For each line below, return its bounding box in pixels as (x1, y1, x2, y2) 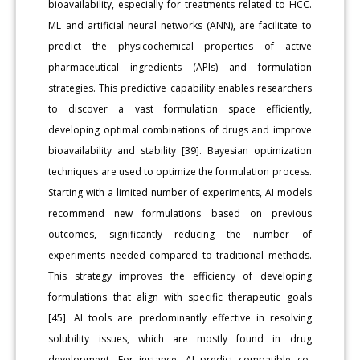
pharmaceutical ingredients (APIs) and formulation (48, 60, 312, 75)
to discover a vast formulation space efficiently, (48, 102, 312, 117)
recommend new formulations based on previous (48, 207, 312, 221)
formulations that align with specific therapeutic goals (48, 290, 312, 305)
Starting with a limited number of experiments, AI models (48, 186, 312, 200)
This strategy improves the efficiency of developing (48, 269, 312, 284)
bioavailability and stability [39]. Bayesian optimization (48, 144, 312, 158)
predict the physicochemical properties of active (48, 39, 312, 54)
